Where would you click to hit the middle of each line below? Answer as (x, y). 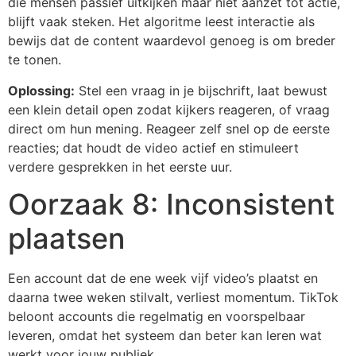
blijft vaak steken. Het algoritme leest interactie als (161, 22)
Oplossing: (41, 90)
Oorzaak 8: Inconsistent (171, 205)
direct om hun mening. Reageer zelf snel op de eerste (169, 128)
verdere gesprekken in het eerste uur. (120, 166)
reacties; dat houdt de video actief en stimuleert (153, 147)
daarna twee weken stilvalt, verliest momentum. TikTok (173, 298)
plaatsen (67, 239)
